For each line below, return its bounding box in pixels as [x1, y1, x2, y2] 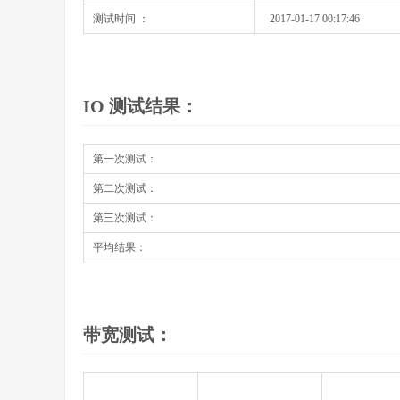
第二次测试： [93, 182, 157, 195]
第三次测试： [93, 212, 157, 224]
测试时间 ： [93, 12, 149, 25]
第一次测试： [93, 153, 157, 165]
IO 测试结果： [83, 96, 198, 116]
